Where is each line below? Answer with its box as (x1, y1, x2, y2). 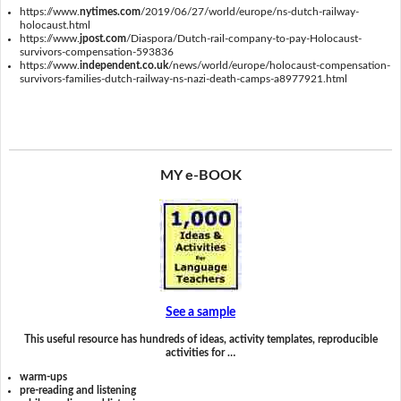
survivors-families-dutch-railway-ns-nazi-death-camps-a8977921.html (20, 73, 348, 85)
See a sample (166, 305, 235, 319)
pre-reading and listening (20, 385, 137, 397)
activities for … (166, 346, 235, 358)
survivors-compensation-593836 (20, 47, 175, 58)
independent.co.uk (80, 60, 169, 72)
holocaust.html (20, 20, 91, 31)
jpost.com (80, 33, 127, 45)
